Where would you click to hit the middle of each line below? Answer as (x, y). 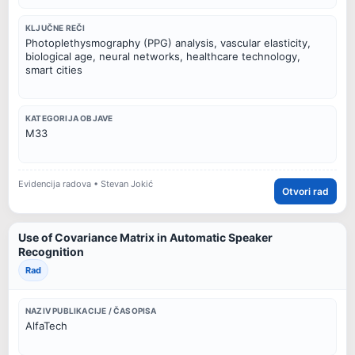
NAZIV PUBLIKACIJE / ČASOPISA (91, 310)
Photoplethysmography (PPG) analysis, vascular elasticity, (168, 42)
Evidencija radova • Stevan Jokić (86, 184)
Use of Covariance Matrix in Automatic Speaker (145, 237)
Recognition (51, 251)
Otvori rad (305, 191)
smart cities (54, 69)
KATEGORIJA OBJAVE (69, 118)
